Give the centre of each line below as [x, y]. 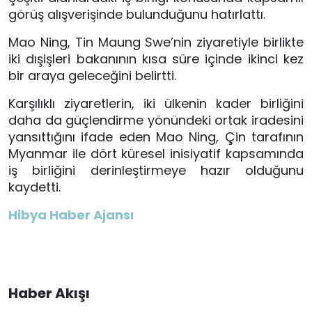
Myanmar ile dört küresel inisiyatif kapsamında [156, 154]
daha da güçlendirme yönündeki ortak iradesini [156, 120]
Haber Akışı [49, 294]
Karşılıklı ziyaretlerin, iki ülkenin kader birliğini [156, 104]
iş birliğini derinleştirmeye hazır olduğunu [156, 171]
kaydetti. [34, 187]
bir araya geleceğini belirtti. [92, 76]
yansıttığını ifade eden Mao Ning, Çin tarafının [156, 137]
